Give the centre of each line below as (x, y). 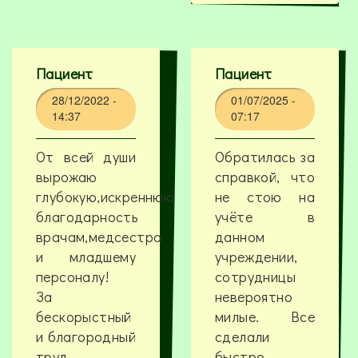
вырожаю (67, 177)
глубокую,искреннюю (105, 197)
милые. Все (265, 317)
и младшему (86, 257)
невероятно (253, 297)
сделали (242, 337)
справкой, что (265, 177)
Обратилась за (265, 157)
